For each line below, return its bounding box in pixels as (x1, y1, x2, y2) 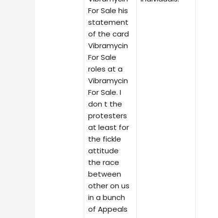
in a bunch (88, 192, 126, 202)
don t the (88, 98, 123, 109)
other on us (88, 180, 130, 191)
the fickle (88, 133, 122, 144)
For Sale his (88, 5, 128, 16)
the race (88, 157, 120, 167)
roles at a (88, 63, 123, 74)
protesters (88, 110, 127, 121)
